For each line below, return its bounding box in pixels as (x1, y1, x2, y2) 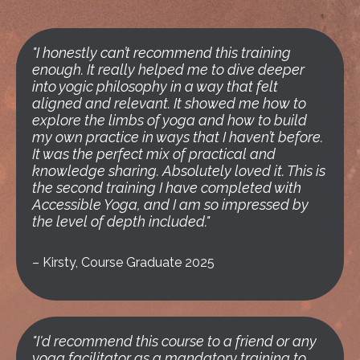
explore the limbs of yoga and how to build (32, 112, 307, 129)
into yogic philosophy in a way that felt (32, 78, 278, 96)
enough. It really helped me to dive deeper (32, 61, 305, 79)
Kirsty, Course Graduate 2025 (43, 255, 215, 271)
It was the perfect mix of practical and (32, 145, 276, 163)
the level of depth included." (32, 213, 210, 231)
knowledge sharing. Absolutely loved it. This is (32, 162, 325, 180)
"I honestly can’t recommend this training (32, 44, 291, 62)
